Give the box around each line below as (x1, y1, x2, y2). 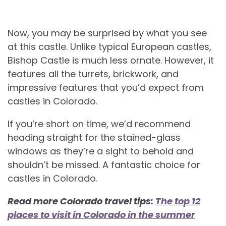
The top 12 (155, 194, 200, 207)
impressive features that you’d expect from (8, 81, 204, 94)
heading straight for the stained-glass (8, 131, 181, 144)
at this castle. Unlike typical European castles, (8, 40, 211, 53)
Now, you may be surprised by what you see (8, 26, 207, 39)
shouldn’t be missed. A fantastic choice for (8, 158, 200, 171)
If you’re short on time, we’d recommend (8, 117, 191, 130)
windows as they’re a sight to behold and (8, 144, 194, 157)
